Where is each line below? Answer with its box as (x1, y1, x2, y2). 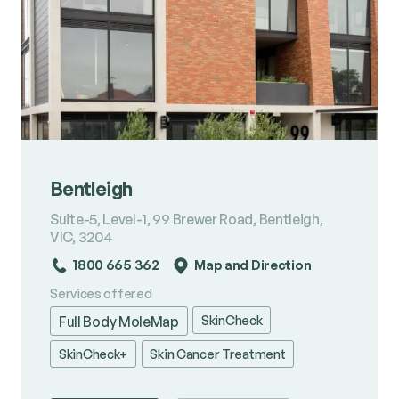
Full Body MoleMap (59, 313, 179, 330)
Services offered (50, 285, 152, 301)
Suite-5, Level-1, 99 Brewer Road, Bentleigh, (50, 210, 323, 227)
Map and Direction (194, 257, 312, 273)
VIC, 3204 (50, 228, 112, 245)
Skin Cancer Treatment (150, 346, 286, 362)
